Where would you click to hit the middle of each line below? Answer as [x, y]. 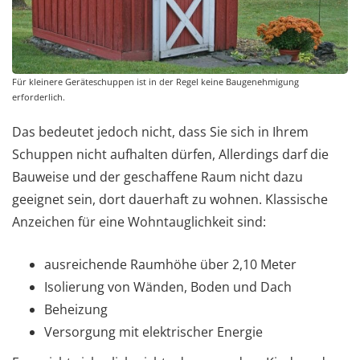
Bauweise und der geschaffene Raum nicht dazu [157, 176]
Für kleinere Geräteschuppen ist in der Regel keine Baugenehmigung [155, 81]
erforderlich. [39, 96]
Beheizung [76, 309]
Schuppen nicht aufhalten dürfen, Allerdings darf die [170, 154]
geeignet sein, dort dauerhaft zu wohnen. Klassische [170, 199]
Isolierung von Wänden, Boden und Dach [168, 286]
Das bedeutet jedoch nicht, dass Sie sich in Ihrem [160, 131]
